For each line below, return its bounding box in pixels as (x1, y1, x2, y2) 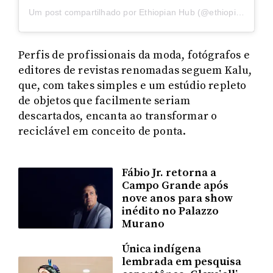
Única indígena (122, 241, 202, 256)
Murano (122, 216, 165, 231)
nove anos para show (122, 191, 233, 205)
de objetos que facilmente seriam (18, 93, 191, 108)
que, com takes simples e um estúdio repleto (18, 78, 247, 93)
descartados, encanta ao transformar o (18, 108, 218, 123)
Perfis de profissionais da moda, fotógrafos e (18, 48, 250, 62)
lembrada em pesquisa (122, 254, 242, 269)
